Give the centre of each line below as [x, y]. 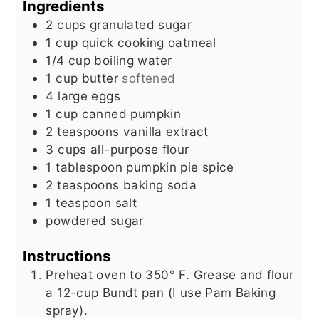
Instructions [67, 256]
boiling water [133, 61]
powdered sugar [95, 221]
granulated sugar [141, 25]
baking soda [160, 185]
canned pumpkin [131, 114]
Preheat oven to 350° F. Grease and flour [170, 274]
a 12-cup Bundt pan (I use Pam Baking [161, 292]
